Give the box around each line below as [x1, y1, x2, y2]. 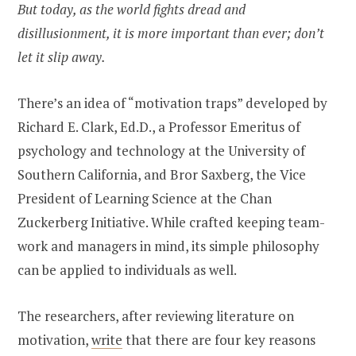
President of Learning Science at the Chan [17, 189, 272, 208]
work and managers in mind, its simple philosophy [17, 237, 319, 256]
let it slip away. [17, 48, 106, 66]
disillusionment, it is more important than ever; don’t [17, 24, 324, 42]
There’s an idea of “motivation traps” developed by [17, 94, 327, 113]
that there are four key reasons [122, 331, 315, 350]
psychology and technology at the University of [17, 141, 305, 161]
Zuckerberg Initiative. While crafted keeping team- [17, 213, 325, 232]
